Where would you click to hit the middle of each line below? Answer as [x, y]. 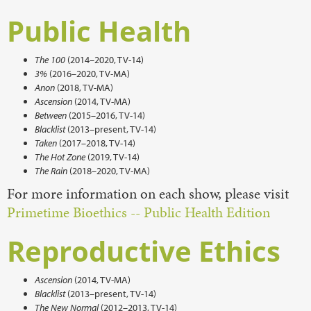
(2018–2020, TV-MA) [109, 171]
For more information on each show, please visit [148, 194]
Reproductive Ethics [144, 251]
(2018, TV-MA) [84, 87]
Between [51, 115]
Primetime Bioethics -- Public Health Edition [138, 212]
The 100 [50, 60]
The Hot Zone [60, 157]
